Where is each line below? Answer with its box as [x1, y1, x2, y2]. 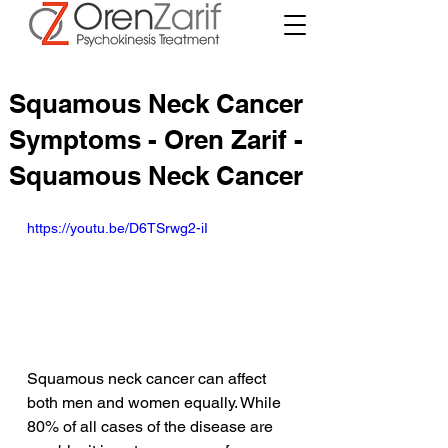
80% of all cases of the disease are [27, 417, 277, 437]
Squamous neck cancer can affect [27, 369, 270, 389]
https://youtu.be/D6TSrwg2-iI [27, 220, 208, 236]
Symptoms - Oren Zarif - [9, 124, 303, 155]
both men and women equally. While [27, 393, 285, 413]
